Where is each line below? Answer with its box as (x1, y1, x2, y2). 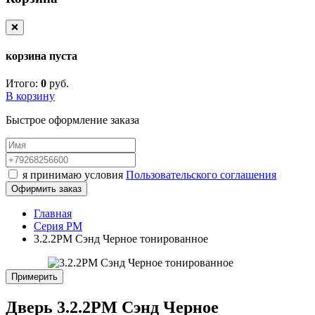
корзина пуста (6, 50, 77, 63)
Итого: (6, 77, 38, 90)
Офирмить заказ (11, 184, 82, 195)
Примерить (11, 271, 58, 283)
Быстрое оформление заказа (6, 114, 139, 127)
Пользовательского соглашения (126, 169, 276, 181)
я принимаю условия (22, 169, 126, 181)
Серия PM (34, 220, 82, 233)
